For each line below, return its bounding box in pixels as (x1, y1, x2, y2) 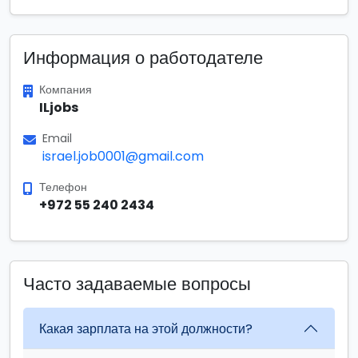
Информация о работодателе (23, 46, 263, 70)
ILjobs (39, 98, 78, 117)
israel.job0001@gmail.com (42, 147, 204, 165)
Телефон (39, 179, 87, 195)
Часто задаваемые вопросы (23, 272, 251, 296)
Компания (39, 82, 92, 97)
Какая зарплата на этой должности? (39, 319, 253, 338)
